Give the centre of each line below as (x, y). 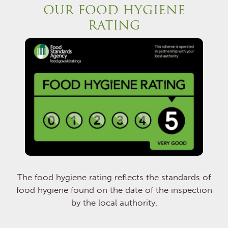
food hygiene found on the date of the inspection (114, 190)
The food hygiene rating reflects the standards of (114, 177)
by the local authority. (114, 202)
